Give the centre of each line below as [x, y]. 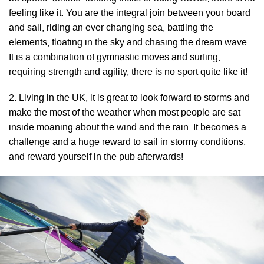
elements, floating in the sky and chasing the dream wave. [129, 43]
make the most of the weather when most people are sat [125, 113]
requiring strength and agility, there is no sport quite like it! [128, 72]
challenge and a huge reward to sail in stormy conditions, [127, 143]
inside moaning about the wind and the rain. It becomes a [128, 128]
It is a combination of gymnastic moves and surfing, [115, 58]
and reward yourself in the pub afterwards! [96, 158]
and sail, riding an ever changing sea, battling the [111, 28]
